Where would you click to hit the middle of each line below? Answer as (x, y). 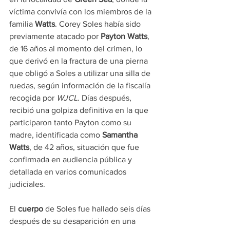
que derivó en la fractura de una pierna (80, 61)
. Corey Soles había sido (99, 24)
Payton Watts (124, 36)
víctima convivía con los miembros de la (81, 11)
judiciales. (27, 184)
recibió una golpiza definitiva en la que (80, 110)
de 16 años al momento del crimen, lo (77, 48)
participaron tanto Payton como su (71, 122)
